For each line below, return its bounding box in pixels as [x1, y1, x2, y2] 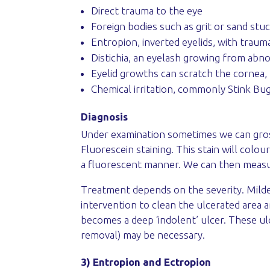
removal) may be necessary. [81, 228, 206, 240]
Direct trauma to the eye [91, 4, 203, 16]
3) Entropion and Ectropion [81, 256, 212, 268]
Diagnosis [81, 110, 128, 122]
